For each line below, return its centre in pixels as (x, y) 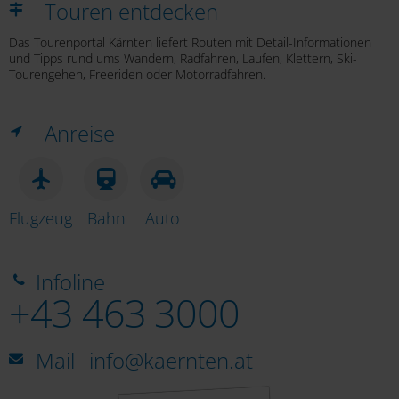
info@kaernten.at (171, 361)
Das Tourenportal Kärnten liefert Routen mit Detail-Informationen (190, 42)
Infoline (70, 281)
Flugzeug (41, 219)
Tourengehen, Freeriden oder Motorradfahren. (137, 74)
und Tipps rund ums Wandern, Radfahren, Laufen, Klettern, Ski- (183, 58)
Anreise (80, 134)
